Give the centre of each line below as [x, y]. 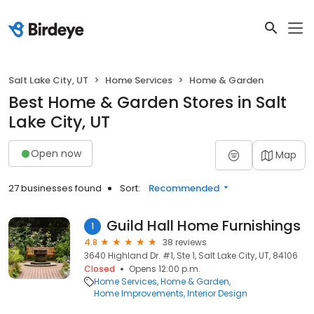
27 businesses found [55, 188]
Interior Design [217, 293]
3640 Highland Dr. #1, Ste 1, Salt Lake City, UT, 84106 [191, 255]
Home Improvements [139, 293]
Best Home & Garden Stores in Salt [148, 102]
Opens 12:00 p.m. [165, 269]
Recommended [184, 188]
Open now [56, 153]
